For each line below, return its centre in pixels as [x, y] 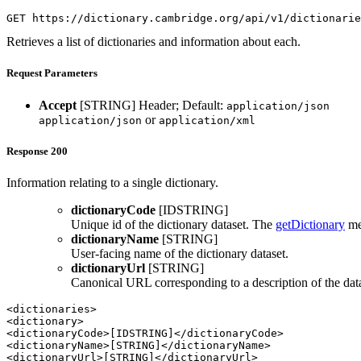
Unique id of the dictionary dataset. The [173, 224]
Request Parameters [52, 73]
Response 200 [37, 151]
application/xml [207, 120]
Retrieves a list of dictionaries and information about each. [154, 42]
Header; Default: [183, 105]
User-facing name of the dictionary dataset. [180, 253]
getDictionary [310, 224]
